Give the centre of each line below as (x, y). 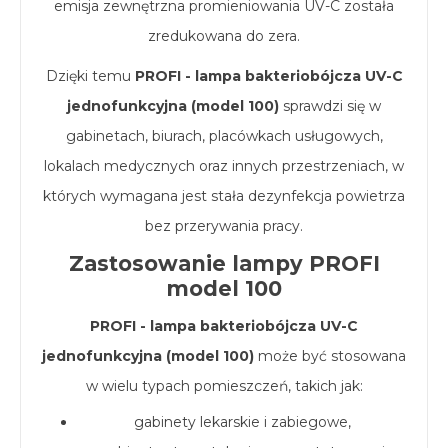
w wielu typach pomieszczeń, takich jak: (224, 385)
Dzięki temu (90, 75)
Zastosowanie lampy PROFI (224, 263)
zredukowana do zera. (224, 35)
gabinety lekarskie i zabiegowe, (242, 421)
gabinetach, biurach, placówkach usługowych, (224, 135)
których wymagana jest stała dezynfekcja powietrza (224, 195)
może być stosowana (330, 355)
